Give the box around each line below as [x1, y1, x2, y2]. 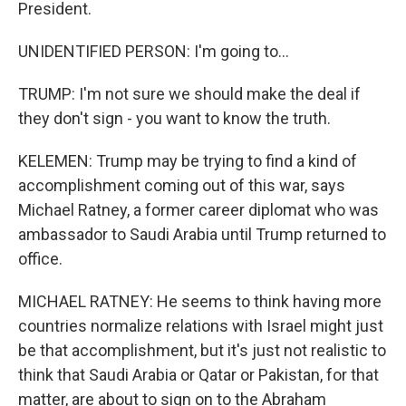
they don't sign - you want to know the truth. [18, 109, 331, 128]
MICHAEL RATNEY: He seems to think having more [18, 292, 382, 311]
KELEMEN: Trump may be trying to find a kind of [18, 151, 357, 170]
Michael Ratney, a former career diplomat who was [18, 200, 379, 219]
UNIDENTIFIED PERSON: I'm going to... [18, 42, 289, 61]
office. [18, 249, 63, 268]
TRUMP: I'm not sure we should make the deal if [18, 84, 361, 103]
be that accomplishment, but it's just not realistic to [18, 341, 386, 360]
